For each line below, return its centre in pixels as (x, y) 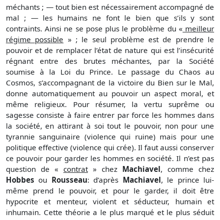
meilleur (198, 28)
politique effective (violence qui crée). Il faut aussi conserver (110, 147)
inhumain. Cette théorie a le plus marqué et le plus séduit (110, 212)
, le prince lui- (188, 179)
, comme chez (187, 169)
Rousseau (69, 179)
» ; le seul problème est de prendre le (139, 39)
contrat (76, 169)
